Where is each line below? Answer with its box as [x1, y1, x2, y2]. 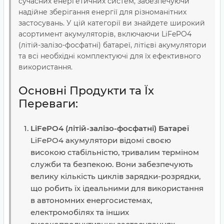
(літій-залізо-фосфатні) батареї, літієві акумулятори [18, 40, 206, 49]
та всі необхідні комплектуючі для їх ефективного [18, 51, 201, 60]
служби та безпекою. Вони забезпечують [30, 159, 193, 169]
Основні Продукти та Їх [18, 84, 154, 97]
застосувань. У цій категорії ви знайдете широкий [18, 18, 205, 27]
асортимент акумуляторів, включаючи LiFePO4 [18, 29, 191, 38]
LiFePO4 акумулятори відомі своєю [30, 135, 171, 145]
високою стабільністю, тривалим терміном [30, 147, 199, 157]
